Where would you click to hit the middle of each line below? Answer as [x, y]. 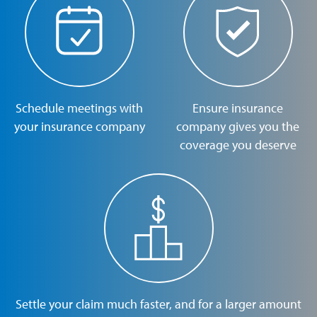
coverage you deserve [238, 145]
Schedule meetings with [79, 108]
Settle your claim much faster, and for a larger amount [158, 304]
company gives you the [238, 127]
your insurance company [79, 127]
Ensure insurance [238, 108]
